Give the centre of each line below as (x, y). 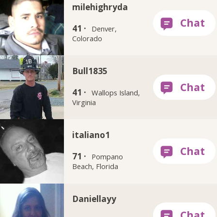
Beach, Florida (95, 166)
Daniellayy (94, 199)
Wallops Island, (116, 92)
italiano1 (91, 135)
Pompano (108, 156)
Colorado (87, 38)
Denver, (104, 28)
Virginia (84, 102)
